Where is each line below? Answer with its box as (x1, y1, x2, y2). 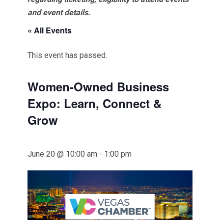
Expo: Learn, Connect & (27, 95, 162, 111)
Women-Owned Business (27, 78, 169, 95)
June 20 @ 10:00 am (27, 149, 97, 159)
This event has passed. (27, 51, 107, 60)
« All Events (27, 25, 72, 36)
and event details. (27, 8, 90, 17)
